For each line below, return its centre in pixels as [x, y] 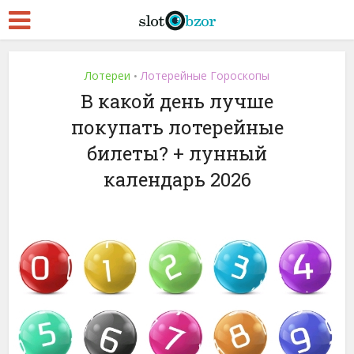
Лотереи [107, 75]
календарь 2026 [177, 179]
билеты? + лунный [177, 153]
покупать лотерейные [177, 127]
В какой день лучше [177, 101]
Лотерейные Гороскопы [205, 75]
